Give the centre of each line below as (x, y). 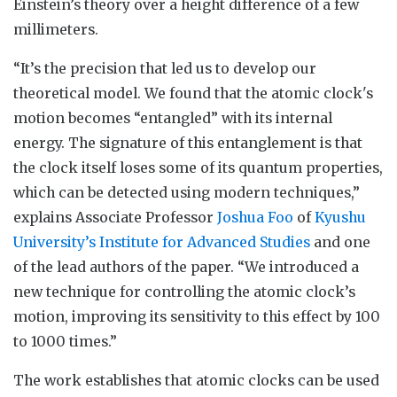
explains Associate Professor (115, 217)
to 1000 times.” (65, 341)
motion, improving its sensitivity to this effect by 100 (197, 316)
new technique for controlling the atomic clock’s (184, 291)
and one (340, 241)
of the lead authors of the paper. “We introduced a (186, 266)
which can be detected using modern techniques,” (187, 192)
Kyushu (340, 217)
